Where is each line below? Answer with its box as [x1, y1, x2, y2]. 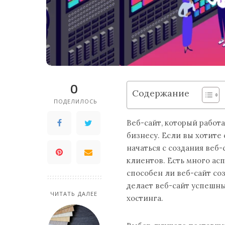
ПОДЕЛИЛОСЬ [53, 97, 98, 105]
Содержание [132, 87, 189, 99]
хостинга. [127, 193, 163, 203]
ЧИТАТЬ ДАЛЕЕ [50, 189, 98, 197]
